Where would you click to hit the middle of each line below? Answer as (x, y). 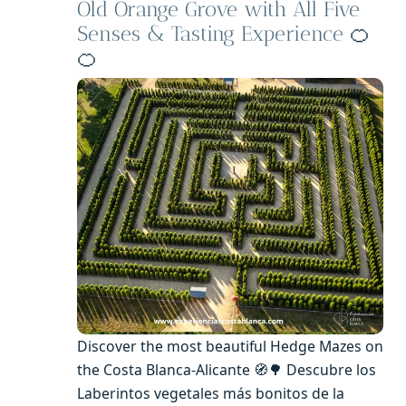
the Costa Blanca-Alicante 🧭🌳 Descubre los (227, 370)
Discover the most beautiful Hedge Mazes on (230, 347)
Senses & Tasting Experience (210, 34)
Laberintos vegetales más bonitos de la (211, 394)
